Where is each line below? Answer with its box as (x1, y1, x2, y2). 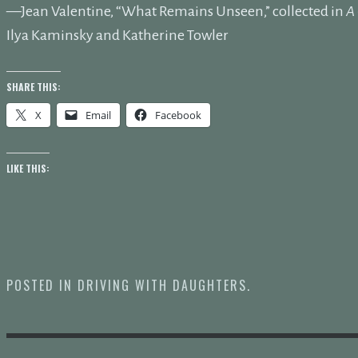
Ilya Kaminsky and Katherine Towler (6, 26, 229, 43)
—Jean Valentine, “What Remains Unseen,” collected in (6, 2, 346, 19)
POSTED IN (6, 275, 78, 295)
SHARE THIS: (6, 79, 61, 93)
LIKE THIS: (6, 161, 50, 175)
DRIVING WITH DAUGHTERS (78, 275, 247, 295)
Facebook (155, 107, 201, 122)
